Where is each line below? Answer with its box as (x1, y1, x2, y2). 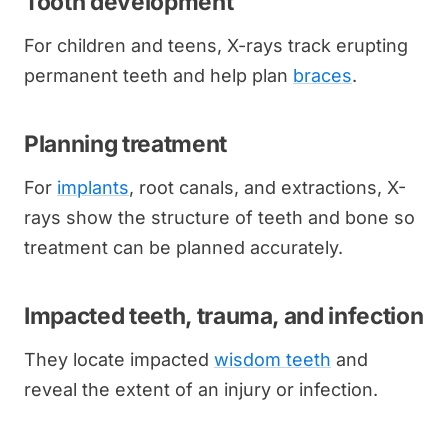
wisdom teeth (214, 348, 331, 370)
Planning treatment (24, 129, 227, 157)
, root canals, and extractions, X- (129, 176, 406, 198)
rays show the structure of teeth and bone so (24, 206, 415, 228)
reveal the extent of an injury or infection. (24, 378, 378, 400)
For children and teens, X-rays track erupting (24, 34, 408, 56)
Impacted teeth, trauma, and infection (24, 301, 424, 329)
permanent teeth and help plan (24, 64, 293, 86)
